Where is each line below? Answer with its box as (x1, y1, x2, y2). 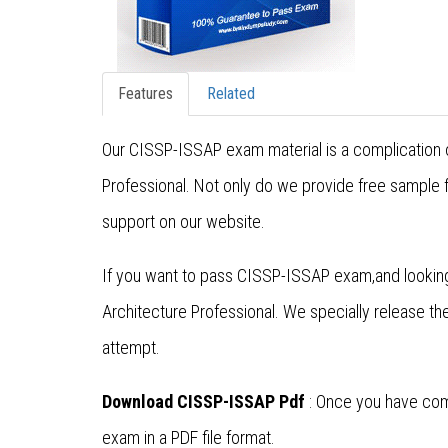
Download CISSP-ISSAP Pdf (102, 391, 305, 413)
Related (207, 84, 255, 104)
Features (118, 84, 173, 104)
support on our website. (102, 211, 265, 233)
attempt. (102, 337, 160, 359)
